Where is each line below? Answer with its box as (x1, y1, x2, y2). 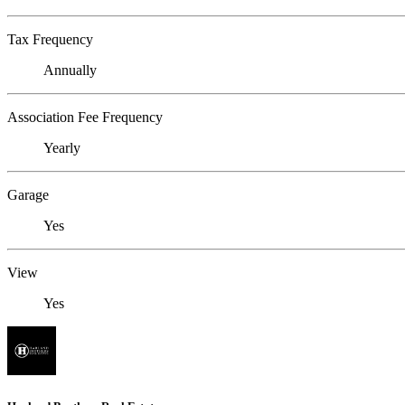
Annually (43, 62, 97, 79)
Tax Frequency (7, 32, 93, 48)
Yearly (43, 140, 80, 156)
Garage (7, 187, 49, 203)
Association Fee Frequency (7, 109, 163, 126)
